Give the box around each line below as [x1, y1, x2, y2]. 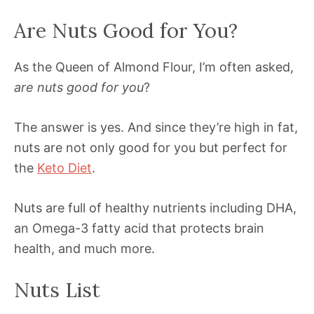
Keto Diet [37, 161, 92, 176]
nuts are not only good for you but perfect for [14, 140, 287, 156]
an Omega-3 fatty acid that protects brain [14, 221, 264, 236]
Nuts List [14, 277, 100, 303]
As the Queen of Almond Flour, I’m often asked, [14, 60, 294, 75]
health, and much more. [14, 241, 155, 257]
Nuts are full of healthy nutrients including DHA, [14, 200, 296, 216]
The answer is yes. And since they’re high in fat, [14, 120, 298, 135]
